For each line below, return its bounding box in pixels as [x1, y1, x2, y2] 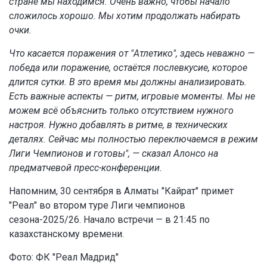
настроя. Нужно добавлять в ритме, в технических [9, 119, 228, 131]
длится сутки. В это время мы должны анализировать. [9, 76, 247, 88]
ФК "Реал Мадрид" [36, 252, 119, 263]
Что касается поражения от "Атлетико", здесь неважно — [9, 48, 254, 60]
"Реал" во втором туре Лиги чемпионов [9, 200, 185, 212]
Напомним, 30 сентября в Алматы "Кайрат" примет [9, 185, 234, 197]
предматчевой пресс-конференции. [9, 162, 162, 174]
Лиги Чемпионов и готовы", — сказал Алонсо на [9, 148, 218, 160]
